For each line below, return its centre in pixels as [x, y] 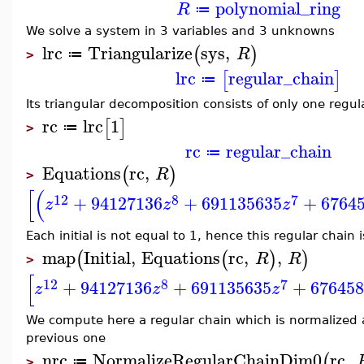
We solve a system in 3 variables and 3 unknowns [180, 30]
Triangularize [141, 52]
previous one [66, 338]
